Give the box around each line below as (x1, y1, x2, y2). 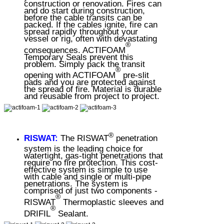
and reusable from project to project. (24, 91, 159, 98)
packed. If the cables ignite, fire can (24, 19, 157, 26)
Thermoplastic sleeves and (60, 196, 163, 204)
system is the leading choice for (24, 143, 143, 151)
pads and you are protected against (24, 77, 155, 84)
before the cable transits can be (24, 12, 142, 19)
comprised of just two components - (24, 185, 157, 193)
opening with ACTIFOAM (24, 70, 115, 77)
